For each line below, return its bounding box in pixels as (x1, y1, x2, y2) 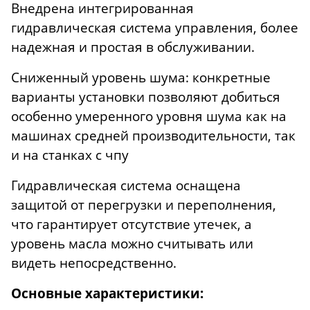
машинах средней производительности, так (11, 127, 295, 145)
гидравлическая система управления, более (11, 19, 298, 37)
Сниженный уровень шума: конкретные (11, 69, 271, 86)
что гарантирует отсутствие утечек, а (11, 215, 252, 233)
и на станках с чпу (11, 146, 129, 164)
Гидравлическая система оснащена (11, 176, 241, 194)
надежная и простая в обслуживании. (11, 38, 255, 56)
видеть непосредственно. (11, 254, 176, 272)
